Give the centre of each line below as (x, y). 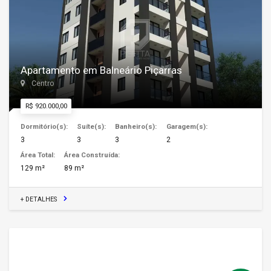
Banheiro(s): (136, 127)
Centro (42, 83)
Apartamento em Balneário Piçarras (101, 70)
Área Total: (38, 155)
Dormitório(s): (44, 127)
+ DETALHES (39, 199)
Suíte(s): (92, 127)
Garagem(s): (187, 127)
